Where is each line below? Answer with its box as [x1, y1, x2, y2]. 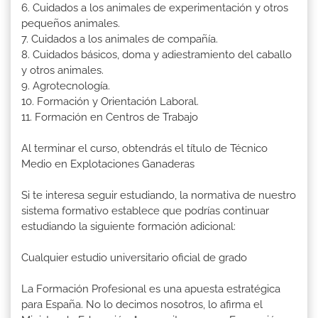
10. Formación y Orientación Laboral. [21, 94, 199, 108]
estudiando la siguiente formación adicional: [21, 219, 236, 233]
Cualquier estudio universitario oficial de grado [21, 251, 247, 264]
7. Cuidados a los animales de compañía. [21, 32, 218, 45]
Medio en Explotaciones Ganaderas [21, 157, 194, 170]
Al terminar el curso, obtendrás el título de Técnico [21, 141, 268, 155]
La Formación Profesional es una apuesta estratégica [21, 282, 280, 295]
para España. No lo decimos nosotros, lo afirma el [21, 297, 263, 311]
